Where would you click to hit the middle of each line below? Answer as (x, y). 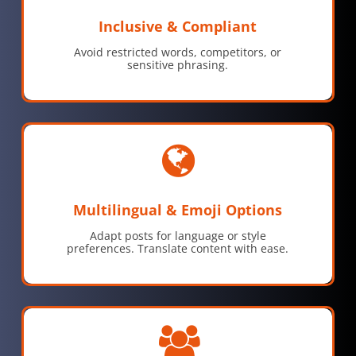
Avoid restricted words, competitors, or (178, 52)
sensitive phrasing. (178, 64)
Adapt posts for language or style (178, 236)
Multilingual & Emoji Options (178, 210)
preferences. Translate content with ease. (178, 249)
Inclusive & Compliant (178, 26)
